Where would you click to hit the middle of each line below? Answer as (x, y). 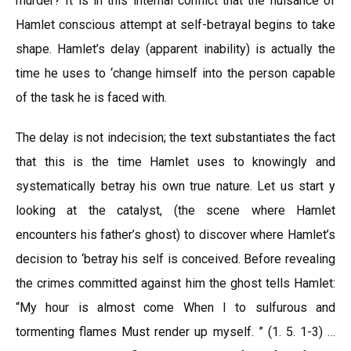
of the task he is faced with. (91, 98)
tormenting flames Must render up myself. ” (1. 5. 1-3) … (175, 332)
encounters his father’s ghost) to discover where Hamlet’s (175, 235)
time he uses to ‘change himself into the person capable (175, 73)
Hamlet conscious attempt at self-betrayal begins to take (175, 25)
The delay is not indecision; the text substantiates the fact (175, 138)
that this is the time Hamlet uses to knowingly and (175, 162)
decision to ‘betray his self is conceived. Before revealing (175, 259)
